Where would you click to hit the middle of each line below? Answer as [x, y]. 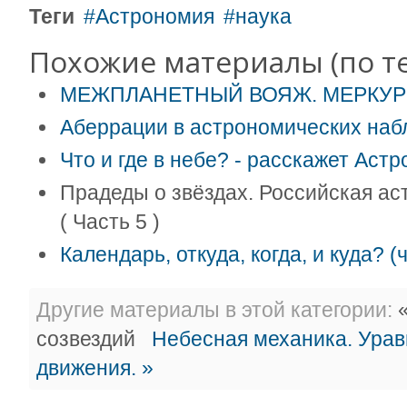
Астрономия [155, 16]
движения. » [95, 368]
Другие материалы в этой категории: [214, 310]
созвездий [89, 339]
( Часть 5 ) [110, 222]
